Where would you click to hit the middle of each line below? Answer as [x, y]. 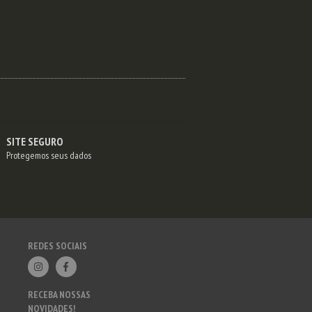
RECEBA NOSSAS [59, 295]
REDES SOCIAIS [57, 246]
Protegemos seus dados [49, 156]
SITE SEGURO [35, 142]
